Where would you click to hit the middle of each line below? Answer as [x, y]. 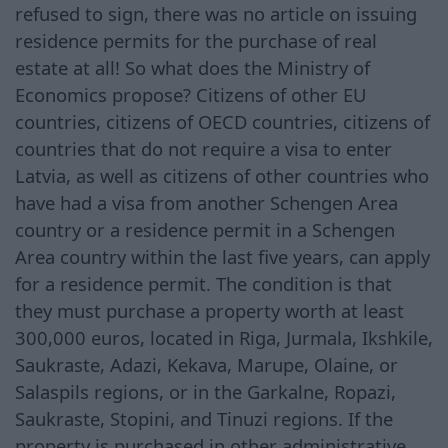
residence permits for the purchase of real [196, 40]
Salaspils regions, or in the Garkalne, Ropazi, [205, 391]
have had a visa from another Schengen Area [206, 202]
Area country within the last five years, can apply [222, 256]
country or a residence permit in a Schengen [205, 229]
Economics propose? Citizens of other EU [190, 94]
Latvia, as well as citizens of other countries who [222, 175]
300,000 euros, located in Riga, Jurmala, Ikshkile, [224, 337]
